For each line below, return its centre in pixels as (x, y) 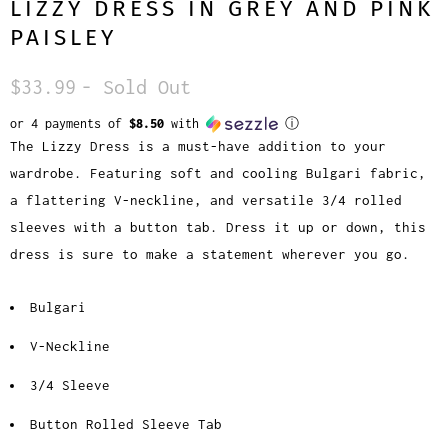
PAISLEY (63, 38)
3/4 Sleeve (70, 385)
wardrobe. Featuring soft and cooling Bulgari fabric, (218, 173)
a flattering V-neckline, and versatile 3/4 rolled (206, 200)
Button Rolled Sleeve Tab (126, 424)
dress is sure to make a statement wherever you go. (210, 254)
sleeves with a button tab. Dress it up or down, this (218, 227)
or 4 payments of (69, 124)
